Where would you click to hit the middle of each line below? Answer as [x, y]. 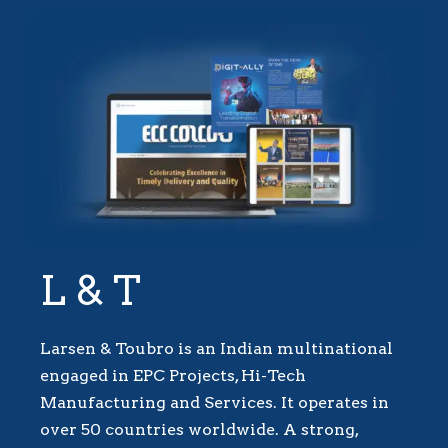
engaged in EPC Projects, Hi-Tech [173, 376]
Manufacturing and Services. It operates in [214, 403]
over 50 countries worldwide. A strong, [199, 430]
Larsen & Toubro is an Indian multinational [216, 349]
